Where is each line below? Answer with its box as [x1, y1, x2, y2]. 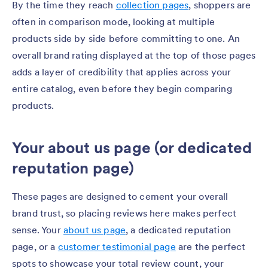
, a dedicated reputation [126, 223, 231, 236]
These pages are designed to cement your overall [12, 190, 229, 202]
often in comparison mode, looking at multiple [12, 15, 215, 28]
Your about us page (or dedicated [12, 137, 252, 157]
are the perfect [175, 240, 246, 252]
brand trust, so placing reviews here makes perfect [12, 206, 237, 219]
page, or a [12, 240, 58, 252]
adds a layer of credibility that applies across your [12, 65, 232, 78]
